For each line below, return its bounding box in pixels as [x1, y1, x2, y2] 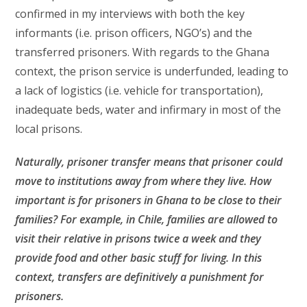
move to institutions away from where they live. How [15, 173, 272, 188]
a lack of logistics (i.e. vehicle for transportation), [15, 82, 264, 98]
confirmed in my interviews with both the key [15, 5, 245, 21]
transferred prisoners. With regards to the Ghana [15, 44, 270, 60]
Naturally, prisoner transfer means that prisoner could [15, 153, 283, 169]
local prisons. [15, 121, 102, 136]
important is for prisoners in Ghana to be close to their [15, 192, 282, 208]
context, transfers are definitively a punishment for [15, 269, 265, 284]
